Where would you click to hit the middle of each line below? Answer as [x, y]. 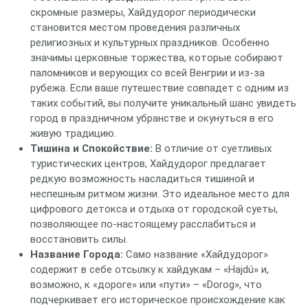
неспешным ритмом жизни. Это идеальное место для [160, 194]
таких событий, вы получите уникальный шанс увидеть [163, 103]
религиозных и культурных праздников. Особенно [150, 43]
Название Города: [77, 254]
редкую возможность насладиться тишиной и [142, 179]
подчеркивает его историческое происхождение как [158, 300]
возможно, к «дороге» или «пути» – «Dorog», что [146, 285]
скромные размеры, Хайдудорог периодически [143, 12]
